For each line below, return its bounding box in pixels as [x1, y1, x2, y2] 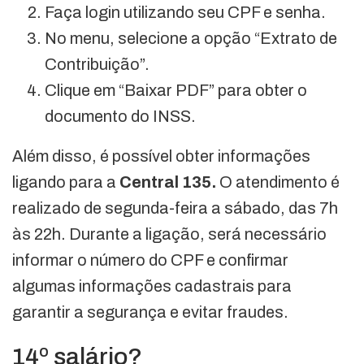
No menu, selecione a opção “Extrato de [45, 29, 337, 48]
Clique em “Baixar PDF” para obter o [45, 81, 307, 100]
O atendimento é [216, 173, 340, 192]
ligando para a [12, 173, 119, 192]
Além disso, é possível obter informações [12, 147, 310, 166]
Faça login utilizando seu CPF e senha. [45, 3, 326, 22]
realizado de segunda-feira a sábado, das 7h [12, 199, 338, 218]
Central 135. [119, 173, 216, 192]
